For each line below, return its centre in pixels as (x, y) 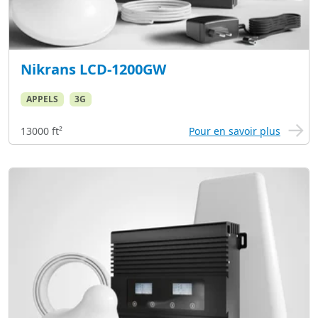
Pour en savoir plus (235, 131)
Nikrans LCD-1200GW (93, 70)
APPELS (42, 99)
